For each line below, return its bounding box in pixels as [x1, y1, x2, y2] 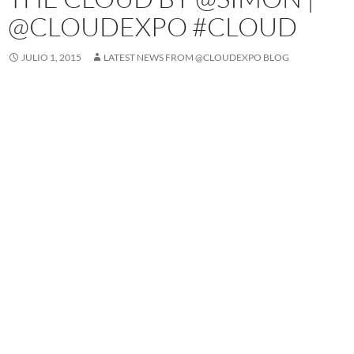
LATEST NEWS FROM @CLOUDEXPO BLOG [104, 51, 289, 63]
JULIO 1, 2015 [21, 51, 81, 63]
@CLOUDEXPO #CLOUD [8, 10, 297, 43]
